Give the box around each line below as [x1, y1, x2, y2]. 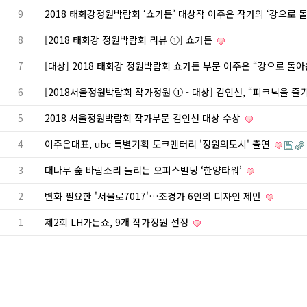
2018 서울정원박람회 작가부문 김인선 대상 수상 [45, 111, 243, 125]
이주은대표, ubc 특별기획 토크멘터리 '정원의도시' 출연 [45, 137, 273, 151]
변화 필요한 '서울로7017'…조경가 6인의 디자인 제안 [45, 189, 264, 203]
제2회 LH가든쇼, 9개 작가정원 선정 [45, 215, 191, 229]
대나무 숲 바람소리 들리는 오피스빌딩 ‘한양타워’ [45, 163, 245, 177]
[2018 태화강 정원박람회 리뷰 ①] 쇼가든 [45, 33, 215, 47]
